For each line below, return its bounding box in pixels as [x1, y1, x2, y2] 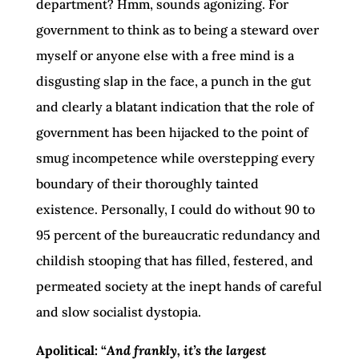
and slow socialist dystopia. [35, 304, 201, 320]
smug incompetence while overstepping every [35, 150, 315, 166]
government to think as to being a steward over [35, 22, 319, 38]
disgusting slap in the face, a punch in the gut [35, 73, 311, 89]
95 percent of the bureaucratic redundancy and [35, 227, 321, 243]
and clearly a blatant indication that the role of [35, 99, 314, 115]
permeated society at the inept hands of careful [35, 278, 322, 294]
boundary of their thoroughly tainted [35, 175, 259, 192]
